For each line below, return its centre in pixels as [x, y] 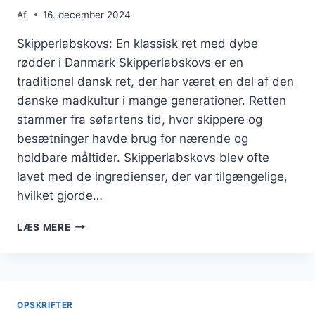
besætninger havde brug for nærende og [133, 138]
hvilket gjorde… [60, 195]
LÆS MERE [44, 227]
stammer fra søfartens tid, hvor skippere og [140, 119]
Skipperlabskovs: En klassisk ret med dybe [137, 43]
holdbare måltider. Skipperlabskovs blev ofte [143, 157]
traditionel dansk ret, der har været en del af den [155, 81]
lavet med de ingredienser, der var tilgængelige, [152, 176]
